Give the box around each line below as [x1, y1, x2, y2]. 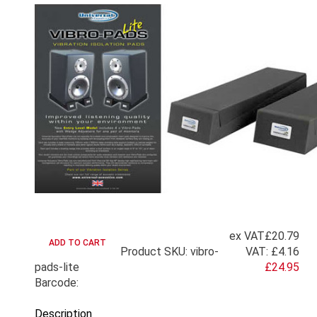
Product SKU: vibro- [120, 245, 219, 259]
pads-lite [35, 260, 79, 275]
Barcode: [35, 276, 79, 290]
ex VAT [229, 229, 265, 243]
